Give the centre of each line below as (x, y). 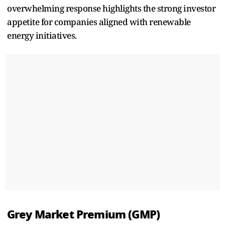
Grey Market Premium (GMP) (83, 214)
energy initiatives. (42, 35)
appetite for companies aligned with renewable (99, 22)
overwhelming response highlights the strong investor (111, 8)
